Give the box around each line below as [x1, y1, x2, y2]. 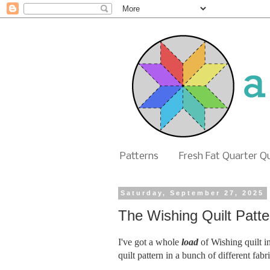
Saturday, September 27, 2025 [121, 189, 265, 197]
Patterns [120, 150, 159, 162]
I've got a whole [118, 237, 181, 248]
